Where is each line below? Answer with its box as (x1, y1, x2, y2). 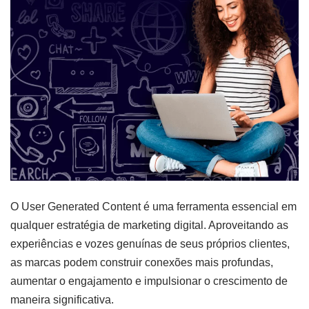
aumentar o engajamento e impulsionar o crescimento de (10, 275, 288, 288)
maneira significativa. (10, 294, 114, 306)
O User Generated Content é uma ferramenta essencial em (10, 201, 297, 213)
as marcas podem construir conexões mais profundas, (10, 257, 273, 269)
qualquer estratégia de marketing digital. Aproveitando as (10, 219, 288, 232)
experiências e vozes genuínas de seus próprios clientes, (10, 238, 290, 250)
